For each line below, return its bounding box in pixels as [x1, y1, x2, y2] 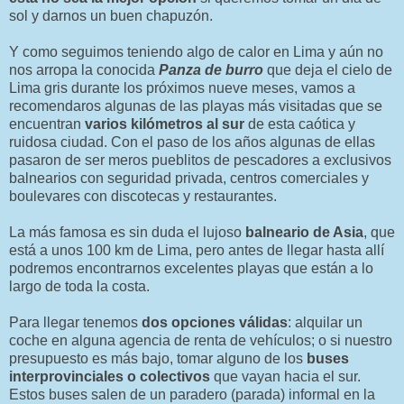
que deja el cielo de [263, 61, 392, 78]
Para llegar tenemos [9, 314, 142, 330]
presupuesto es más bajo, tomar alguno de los [9, 350, 307, 366]
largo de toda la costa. [9, 278, 150, 294]
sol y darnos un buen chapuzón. [9, 7, 213, 23]
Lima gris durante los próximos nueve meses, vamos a [9, 79, 355, 96]
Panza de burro [159, 61, 263, 78]
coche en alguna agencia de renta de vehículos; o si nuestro [9, 332, 392, 348]
